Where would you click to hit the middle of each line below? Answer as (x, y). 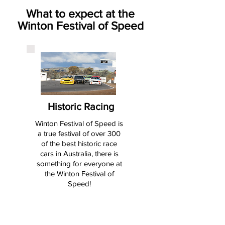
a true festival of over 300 (79, 133)
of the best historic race (79, 143)
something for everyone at (79, 163)
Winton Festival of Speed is (79, 123)
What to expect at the (80, 14)
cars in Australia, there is (79, 153)
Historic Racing (81, 106)
